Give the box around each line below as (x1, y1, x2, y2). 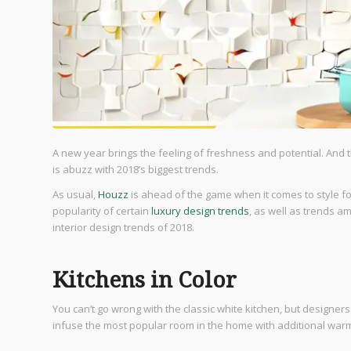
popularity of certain (52, 203, 151, 218)
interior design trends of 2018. (52, 219, 194, 234)
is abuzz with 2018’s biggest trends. (52, 161, 219, 176)
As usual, (52, 186, 98, 201)
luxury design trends (151, 203, 249, 218)
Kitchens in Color (52, 266, 237, 293)
